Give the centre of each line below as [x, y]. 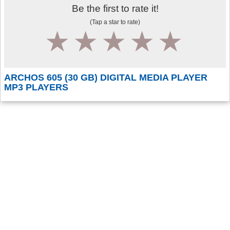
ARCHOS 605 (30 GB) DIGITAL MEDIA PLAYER [106, 78]
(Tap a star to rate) [115, 22]
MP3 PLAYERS [37, 87]
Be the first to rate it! [115, 9]
